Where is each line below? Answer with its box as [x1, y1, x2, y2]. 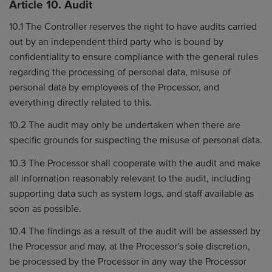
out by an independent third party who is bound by [9, 35, 223, 48]
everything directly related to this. [9, 96, 152, 109]
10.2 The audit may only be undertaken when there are [9, 119, 240, 131]
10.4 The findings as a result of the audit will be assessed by [9, 225, 260, 237]
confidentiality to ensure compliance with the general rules [9, 50, 258, 63]
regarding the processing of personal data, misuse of [9, 66, 231, 78]
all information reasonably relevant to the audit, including [9, 172, 251, 185]
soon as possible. [9, 202, 81, 215]
